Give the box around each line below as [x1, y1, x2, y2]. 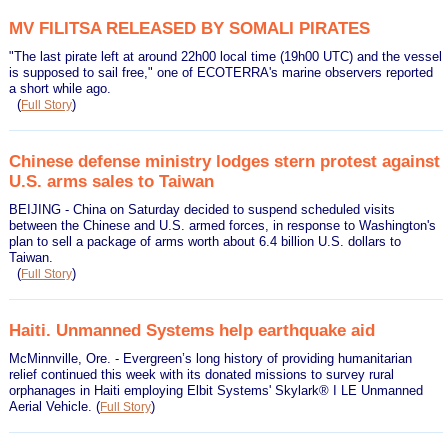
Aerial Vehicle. [9, 398, 97, 414]
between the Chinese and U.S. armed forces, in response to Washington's [9, 217, 437, 233]
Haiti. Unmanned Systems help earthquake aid [9, 319, 376, 340]
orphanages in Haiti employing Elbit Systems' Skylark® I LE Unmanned [9, 382, 424, 398]
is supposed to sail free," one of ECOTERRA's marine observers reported [9, 64, 434, 80]
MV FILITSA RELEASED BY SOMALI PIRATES [9, 17, 371, 38]
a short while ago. [9, 80, 112, 96]
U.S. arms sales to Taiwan [9, 170, 215, 191]
